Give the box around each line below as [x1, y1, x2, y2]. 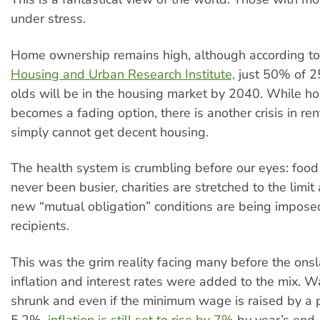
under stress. [11, 10, 86, 28]
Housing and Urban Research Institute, [11, 65, 235, 83]
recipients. [11, 217, 69, 235]
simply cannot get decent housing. [11, 123, 209, 141]
